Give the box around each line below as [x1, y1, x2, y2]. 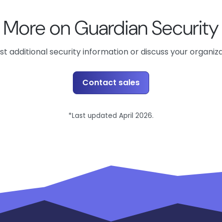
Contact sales [82, 77, 140, 88]
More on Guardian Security [3, 15, 219, 41]
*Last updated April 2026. [68, 111, 154, 120]
